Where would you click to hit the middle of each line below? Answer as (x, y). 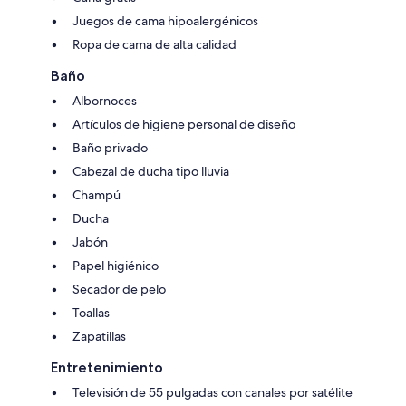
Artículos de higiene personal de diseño (184, 125)
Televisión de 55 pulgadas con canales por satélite (213, 393)
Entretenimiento (107, 368)
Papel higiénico (116, 266)
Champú (97, 195)
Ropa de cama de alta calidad (155, 45)
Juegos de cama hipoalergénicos (165, 21)
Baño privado (110, 148)
